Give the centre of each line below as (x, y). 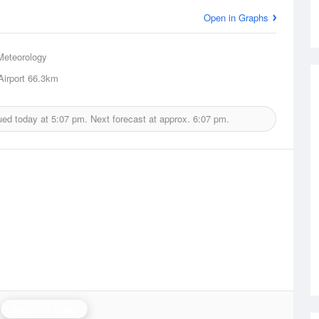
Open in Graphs (236, 17)
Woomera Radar (44, 309)
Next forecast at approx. (140, 119)
